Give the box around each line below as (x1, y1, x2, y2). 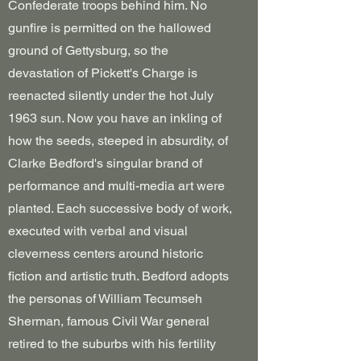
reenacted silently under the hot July (8, 88, 214, 103)
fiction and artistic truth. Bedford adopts (8, 268, 229, 284)
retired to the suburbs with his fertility (8, 336, 216, 351)
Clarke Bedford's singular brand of (8, 156, 202, 171)
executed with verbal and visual (8, 223, 188, 239)
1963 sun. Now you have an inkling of (8, 110, 222, 126)
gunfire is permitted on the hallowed (8, 20, 211, 35)
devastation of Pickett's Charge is (8, 65, 197, 81)
